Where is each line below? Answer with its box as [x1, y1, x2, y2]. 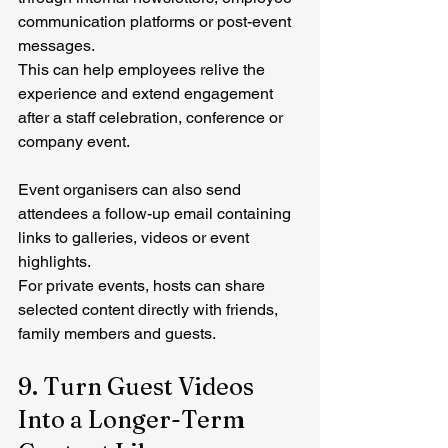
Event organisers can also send [18, 179, 245, 199]
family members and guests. [18, 323, 216, 343]
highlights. [18, 251, 91, 271]
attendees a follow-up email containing [18, 203, 295, 223]
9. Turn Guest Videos [18, 371, 259, 401]
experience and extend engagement [18, 83, 277, 103]
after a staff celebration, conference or [18, 107, 287, 127]
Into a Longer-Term [18, 404, 250, 434]
